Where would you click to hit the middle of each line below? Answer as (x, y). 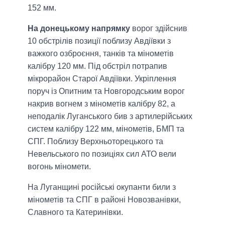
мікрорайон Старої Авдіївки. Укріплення (102, 79)
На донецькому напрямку (79, 29)
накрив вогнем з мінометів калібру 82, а (101, 104)
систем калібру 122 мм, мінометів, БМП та (106, 129)
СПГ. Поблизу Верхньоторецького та (95, 142)
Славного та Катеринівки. (75, 212)
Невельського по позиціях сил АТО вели (102, 154)
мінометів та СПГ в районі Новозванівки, (104, 200)
